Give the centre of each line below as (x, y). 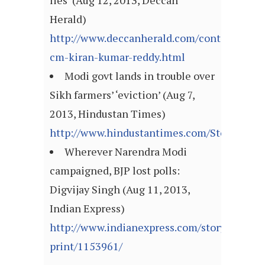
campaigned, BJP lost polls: (115, 171)
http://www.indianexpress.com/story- (140, 227)
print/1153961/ (86, 246)
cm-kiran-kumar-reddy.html (117, 57)
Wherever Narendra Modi (126, 152)
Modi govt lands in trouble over (140, 76)
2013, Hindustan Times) (108, 114)
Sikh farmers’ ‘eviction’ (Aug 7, (122, 95)
